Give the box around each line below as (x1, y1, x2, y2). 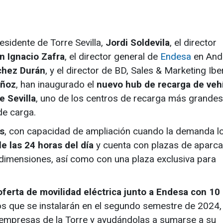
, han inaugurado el (16, 79, 97, 91)
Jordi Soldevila (106, 37, 170, 49)
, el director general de (65, 51, 160, 63)
